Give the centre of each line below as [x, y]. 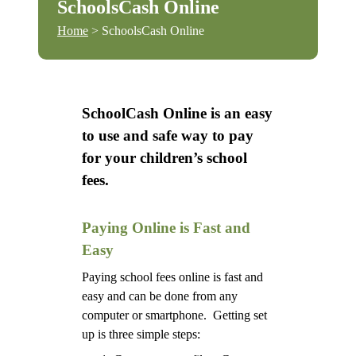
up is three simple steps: [141, 334]
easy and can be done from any [160, 296]
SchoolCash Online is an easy [178, 113]
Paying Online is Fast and [166, 228]
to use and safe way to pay [168, 135]
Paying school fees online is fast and [173, 277]
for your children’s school [165, 158]
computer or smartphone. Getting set [175, 315]
